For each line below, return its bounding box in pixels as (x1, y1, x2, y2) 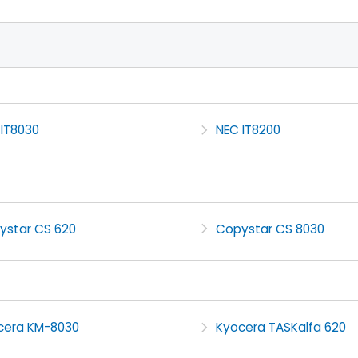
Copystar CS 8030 (215, 220, 324, 237)
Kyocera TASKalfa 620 (215, 319, 346, 336)
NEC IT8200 (215, 121, 280, 139)
